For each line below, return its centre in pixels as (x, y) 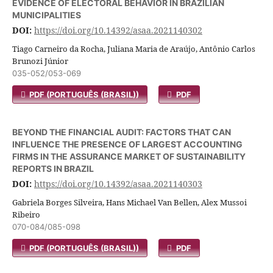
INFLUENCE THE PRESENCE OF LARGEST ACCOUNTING (127, 144)
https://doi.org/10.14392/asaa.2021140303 (118, 184)
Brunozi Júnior (40, 61)
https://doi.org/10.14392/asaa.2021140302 (118, 30)
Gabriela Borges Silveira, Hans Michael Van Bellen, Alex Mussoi (129, 202)
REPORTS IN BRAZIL (53, 168)
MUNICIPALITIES (47, 15)
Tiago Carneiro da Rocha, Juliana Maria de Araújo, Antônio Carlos (134, 49)
